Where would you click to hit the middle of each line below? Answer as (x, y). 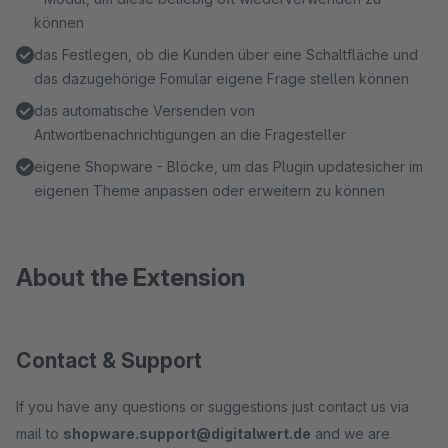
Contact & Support (109, 360)
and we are (350, 433)
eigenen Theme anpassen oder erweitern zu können (209, 190)
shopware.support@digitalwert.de (187, 433)
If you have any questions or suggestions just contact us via (212, 406)
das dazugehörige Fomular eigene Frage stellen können (221, 78)
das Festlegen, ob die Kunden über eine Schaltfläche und (226, 54)
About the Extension (130, 277)
